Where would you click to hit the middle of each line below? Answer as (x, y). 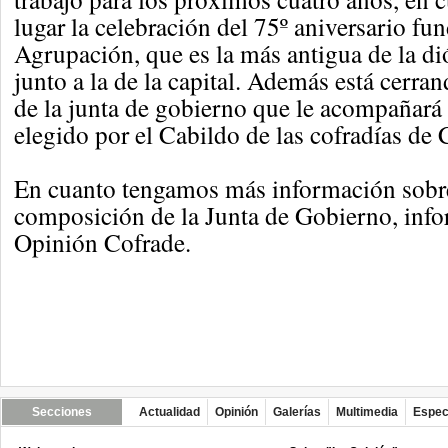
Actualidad (169, 412)
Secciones (62, 412)
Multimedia (367, 412)
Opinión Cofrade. (102, 242)
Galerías (297, 412)
